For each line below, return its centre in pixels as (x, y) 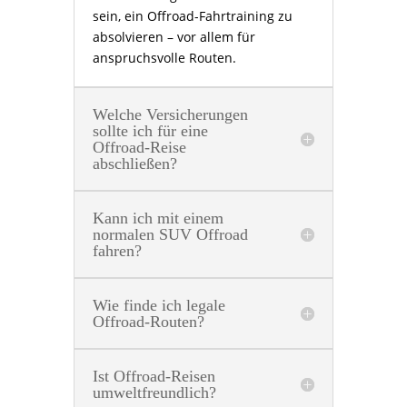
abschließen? (134, 163)
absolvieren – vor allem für (174, 36)
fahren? (117, 250)
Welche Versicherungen (170, 114)
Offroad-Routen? (148, 321)
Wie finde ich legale (159, 305)
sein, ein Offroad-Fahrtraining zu (192, 15)
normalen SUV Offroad (170, 234)
